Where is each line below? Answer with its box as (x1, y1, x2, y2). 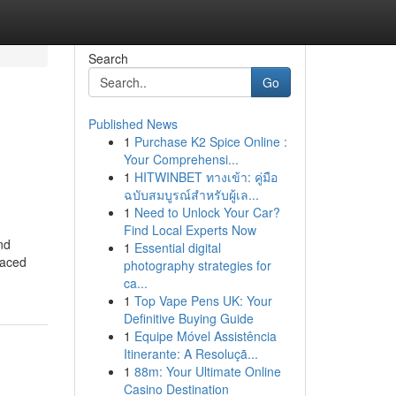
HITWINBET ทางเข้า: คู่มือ (133, 168, 278, 186)
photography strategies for (123, 256, 271, 274)
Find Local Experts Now (123, 221, 256, 239)
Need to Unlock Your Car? (133, 203, 280, 221)
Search (88, 49, 128, 67)
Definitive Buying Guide (123, 309, 254, 327)
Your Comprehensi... (123, 150, 239, 168)
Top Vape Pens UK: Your (133, 292, 272, 309)
